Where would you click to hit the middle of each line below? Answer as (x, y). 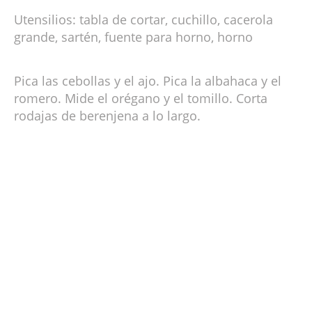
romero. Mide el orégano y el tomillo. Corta (141, 99)
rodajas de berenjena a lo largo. (107, 116)
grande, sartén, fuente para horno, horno (133, 37)
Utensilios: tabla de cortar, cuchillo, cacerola (143, 20)
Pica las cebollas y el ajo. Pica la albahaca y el (148, 81)
